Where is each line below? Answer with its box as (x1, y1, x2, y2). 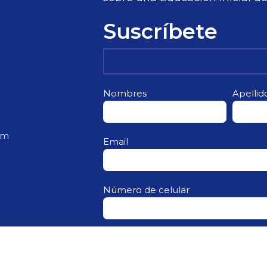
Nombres (103, 88, 147, 99)
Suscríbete (103, 18, 218, 44)
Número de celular (103, 184, 190, 195)
